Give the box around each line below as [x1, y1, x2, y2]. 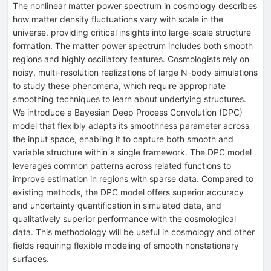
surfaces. [13, 253, 49, 264]
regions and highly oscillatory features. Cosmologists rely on [13, 53, 249, 64]
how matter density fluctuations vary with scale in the [13, 13, 223, 24]
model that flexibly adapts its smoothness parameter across [13, 120, 249, 131]
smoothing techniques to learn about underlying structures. [13, 93, 246, 104]
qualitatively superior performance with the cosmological [13, 213, 236, 224]
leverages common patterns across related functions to [13, 160, 231, 171]
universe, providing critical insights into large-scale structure [13, 27, 251, 38]
